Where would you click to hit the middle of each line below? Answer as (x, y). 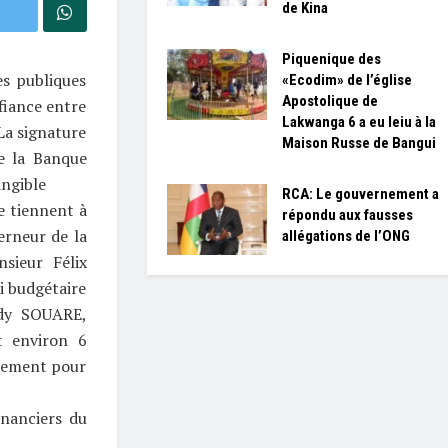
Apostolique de (329, 100)
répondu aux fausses (347, 214)
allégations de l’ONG (345, 235)
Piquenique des (331, 58)
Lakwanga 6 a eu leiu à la (358, 121)
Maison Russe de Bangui (358, 142)
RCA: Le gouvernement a (360, 193)
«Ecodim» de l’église (346, 79)
